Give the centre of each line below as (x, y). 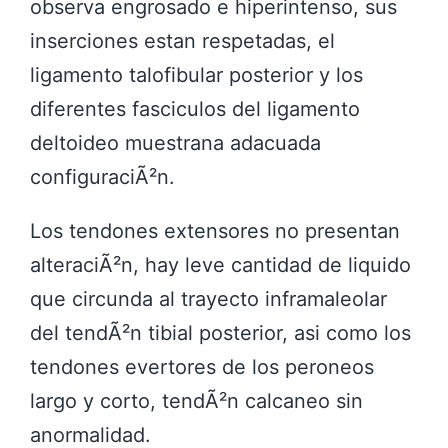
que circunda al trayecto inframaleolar (208, 298)
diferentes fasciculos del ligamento (195, 108)
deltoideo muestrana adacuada (175, 142)
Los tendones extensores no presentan (215, 230)
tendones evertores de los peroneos (202, 366)
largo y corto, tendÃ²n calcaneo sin (196, 400)
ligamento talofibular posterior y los (196, 74)
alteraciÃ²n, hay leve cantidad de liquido (220, 264)
